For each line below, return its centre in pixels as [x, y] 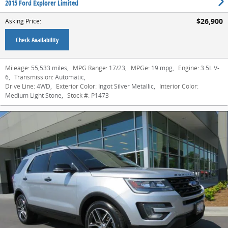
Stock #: [78, 95]
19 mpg [162, 68]
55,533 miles [49, 68]
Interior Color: [179, 86]
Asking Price [22, 21]
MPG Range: [90, 68]
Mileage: [17, 68]
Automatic [69, 77]
